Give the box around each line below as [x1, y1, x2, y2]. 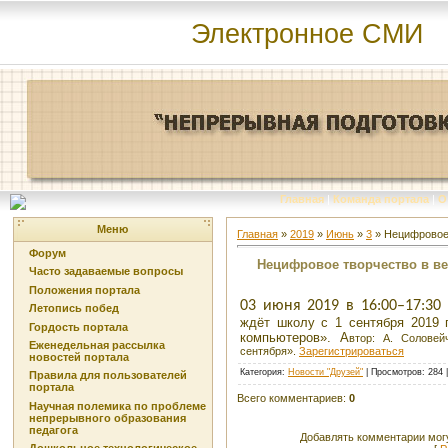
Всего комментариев [237, 391, 343, 404]
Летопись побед [29, 302, 119, 315]
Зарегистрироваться [299, 344, 404, 357]
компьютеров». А [240, 329, 349, 345]
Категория [240, 366, 282, 377]
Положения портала [29, 283, 140, 296]
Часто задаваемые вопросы [29, 265, 183, 278]
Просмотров [371, 366, 422, 377]
